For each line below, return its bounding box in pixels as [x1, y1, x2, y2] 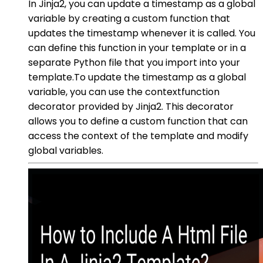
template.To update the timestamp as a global [28, 70, 246, 84]
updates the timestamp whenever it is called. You [28, 26, 255, 40]
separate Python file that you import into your [28, 55, 240, 69]
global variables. [28, 143, 103, 157]
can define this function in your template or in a [28, 41, 246, 55]
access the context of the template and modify [28, 129, 248, 143]
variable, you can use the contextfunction [28, 85, 220, 99]
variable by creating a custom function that [28, 11, 230, 25]
